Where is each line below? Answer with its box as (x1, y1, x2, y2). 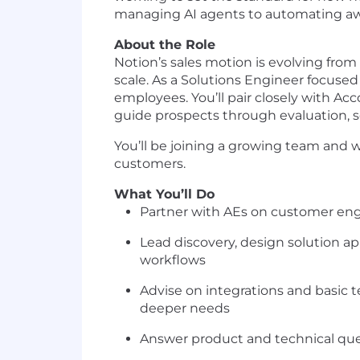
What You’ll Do (114, 186, 215, 202)
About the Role (114, 37, 215, 53)
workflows (140, 252, 206, 268)
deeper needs (140, 301, 230, 317)
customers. (114, 156, 186, 172)
